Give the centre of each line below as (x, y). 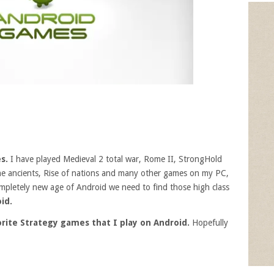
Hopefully (210, 222)
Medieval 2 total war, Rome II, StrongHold (143, 159)
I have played (35, 159)
